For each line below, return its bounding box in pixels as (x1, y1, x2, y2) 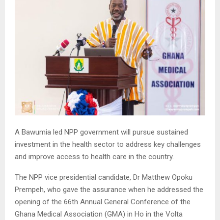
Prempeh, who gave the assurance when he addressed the (15, 185, 203, 194)
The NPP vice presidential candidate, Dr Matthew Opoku (15, 173, 192, 182)
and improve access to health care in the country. (15, 152, 174, 162)
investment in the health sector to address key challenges (15, 140, 201, 149)
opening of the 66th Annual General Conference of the (15, 197, 191, 207)
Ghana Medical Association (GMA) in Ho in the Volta (15, 210, 183, 219)
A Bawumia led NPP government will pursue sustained (15, 128, 188, 137)
